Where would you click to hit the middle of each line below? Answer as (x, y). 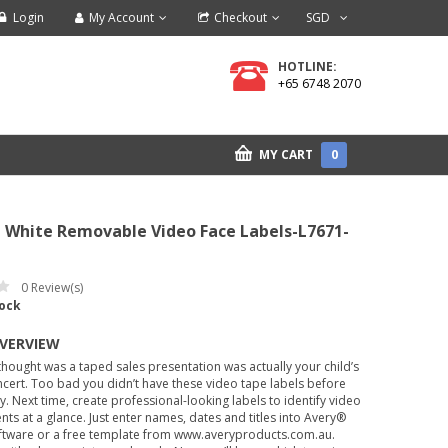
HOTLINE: (307, 66)
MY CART (286, 154)
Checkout (240, 17)
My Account (121, 17)
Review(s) (55, 287)
